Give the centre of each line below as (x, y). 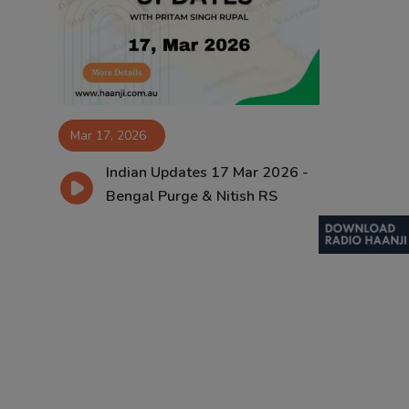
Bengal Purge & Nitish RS (191, 196)
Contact (38, 25)
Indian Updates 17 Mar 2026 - (207, 172)
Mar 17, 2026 (108, 135)
